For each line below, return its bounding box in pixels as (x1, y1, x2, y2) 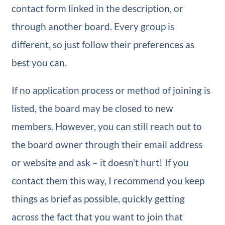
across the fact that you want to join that (11, 211, 183, 223)
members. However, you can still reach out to (11, 121, 202, 133)
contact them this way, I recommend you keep (11, 175, 204, 187)
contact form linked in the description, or (11, 3, 183, 15)
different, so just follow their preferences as (11, 39, 194, 51)
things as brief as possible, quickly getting (11, 193, 185, 205)
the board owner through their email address (11, 139, 202, 151)
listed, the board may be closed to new (11, 102, 173, 115)
